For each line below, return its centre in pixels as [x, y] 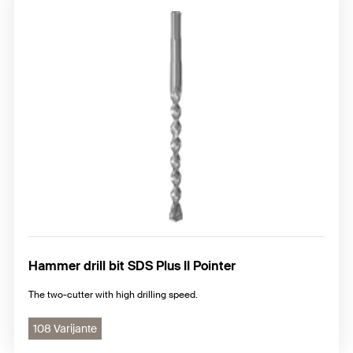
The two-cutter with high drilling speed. [113, 294]
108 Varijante [65, 328]
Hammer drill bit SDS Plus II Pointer [132, 266]
